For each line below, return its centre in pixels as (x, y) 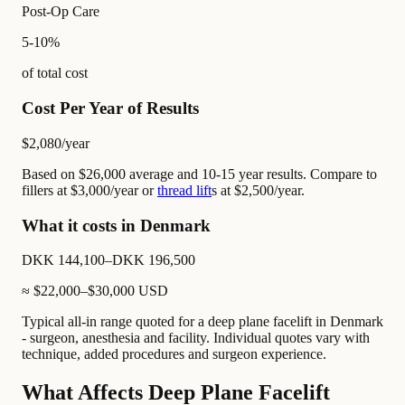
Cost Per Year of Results (110, 108)
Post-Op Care (61, 12)
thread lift (184, 190)
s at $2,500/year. (258, 190)
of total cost (55, 73)
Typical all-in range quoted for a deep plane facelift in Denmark (202, 322)
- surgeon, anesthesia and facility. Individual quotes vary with (196, 338)
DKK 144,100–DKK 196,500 (108, 260)
